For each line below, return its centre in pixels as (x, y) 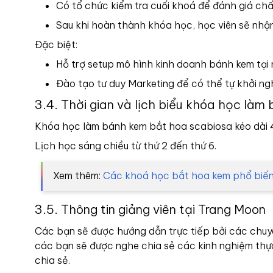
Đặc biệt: (57, 44)
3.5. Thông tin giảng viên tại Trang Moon (150, 209)
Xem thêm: (78, 175)
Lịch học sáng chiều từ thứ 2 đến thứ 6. (126, 146)
